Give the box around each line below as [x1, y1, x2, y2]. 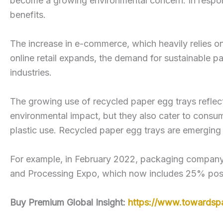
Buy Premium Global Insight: [10, 197, 128, 208]
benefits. [10, 9, 46, 20]
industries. [10, 67, 52, 78]
